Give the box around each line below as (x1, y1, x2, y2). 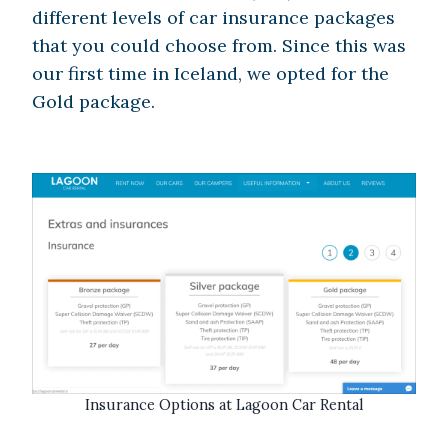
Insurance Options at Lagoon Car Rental (85, 396, 363, 415)
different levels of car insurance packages (32, 6, 395, 30)
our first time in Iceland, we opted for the (32, 62, 389, 86)
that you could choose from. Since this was (32, 34, 406, 58)
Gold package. (32, 90, 160, 114)
